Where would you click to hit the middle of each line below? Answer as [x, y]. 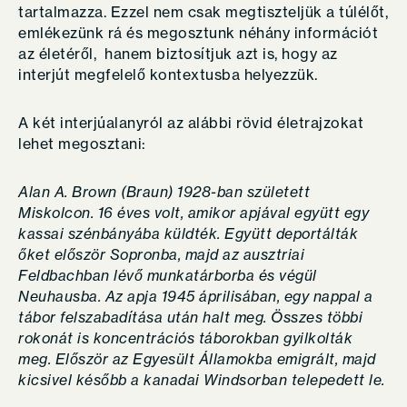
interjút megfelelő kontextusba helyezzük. [170, 74]
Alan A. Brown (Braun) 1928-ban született [164, 192]
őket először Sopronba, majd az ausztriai [161, 254]
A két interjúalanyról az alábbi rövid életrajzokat [191, 123]
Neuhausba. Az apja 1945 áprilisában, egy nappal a [196, 296]
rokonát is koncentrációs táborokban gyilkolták [185, 338]
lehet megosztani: [84, 144]
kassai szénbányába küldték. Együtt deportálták [188, 233]
